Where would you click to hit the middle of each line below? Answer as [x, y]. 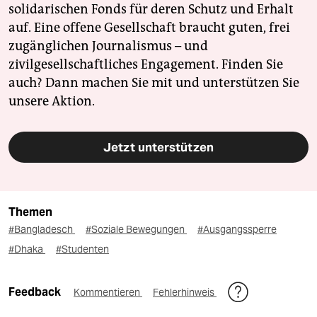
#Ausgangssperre [237, 230]
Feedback [36, 292]
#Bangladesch [42, 230]
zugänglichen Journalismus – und [108, 46]
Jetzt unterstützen [158, 148]
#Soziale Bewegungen [136, 230]
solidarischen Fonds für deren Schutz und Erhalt [151, 10]
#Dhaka [27, 249]
